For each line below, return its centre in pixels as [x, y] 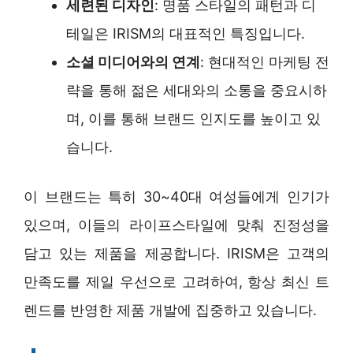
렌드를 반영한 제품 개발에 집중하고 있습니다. [170, 310]
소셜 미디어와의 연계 [133, 61]
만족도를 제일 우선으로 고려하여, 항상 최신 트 [176, 281]
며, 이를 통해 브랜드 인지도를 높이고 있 [193, 118]
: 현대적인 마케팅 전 [265, 61]
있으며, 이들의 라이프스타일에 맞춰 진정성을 [176, 225]
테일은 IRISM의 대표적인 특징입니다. [186, 33]
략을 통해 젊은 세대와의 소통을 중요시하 [197, 90]
